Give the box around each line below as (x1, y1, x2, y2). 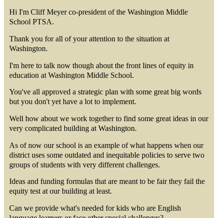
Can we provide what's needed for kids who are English (9, 204, 182, 213)
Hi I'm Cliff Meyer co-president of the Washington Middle (9, 8, 188, 17)
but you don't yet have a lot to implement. (9, 97, 137, 106)
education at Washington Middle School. (9, 71, 134, 79)
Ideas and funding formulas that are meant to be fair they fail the (9, 177, 205, 186)
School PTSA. (9, 18, 54, 26)
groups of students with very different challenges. (9, 160, 161, 169)
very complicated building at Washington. (9, 124, 137, 133)
